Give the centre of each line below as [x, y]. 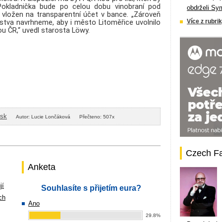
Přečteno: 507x [97, 116]
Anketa [42, 167]
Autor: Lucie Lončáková [43, 116]
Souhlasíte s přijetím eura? [91, 188]
